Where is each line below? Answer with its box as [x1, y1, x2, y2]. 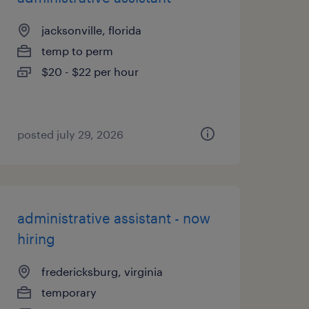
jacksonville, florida [41, 23, 141, 37]
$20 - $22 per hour [41, 65, 139, 78]
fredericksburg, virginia [41, 265, 163, 278]
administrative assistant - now [17, 210, 210, 226]
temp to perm [41, 44, 113, 57]
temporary [41, 286, 97, 299]
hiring [17, 230, 55, 247]
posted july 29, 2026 [17, 128, 123, 141]
